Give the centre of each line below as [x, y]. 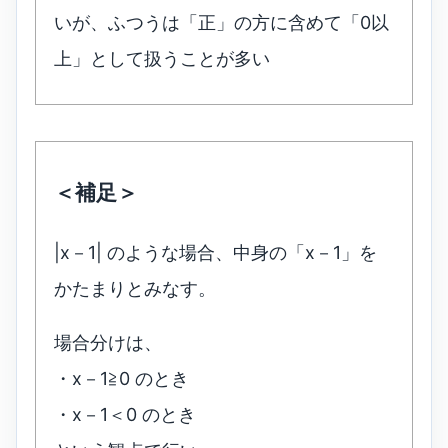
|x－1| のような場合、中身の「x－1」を [215, 253]
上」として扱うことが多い [162, 59]
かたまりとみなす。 [135, 289]
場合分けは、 [108, 343]
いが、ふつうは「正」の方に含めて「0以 [221, 23]
